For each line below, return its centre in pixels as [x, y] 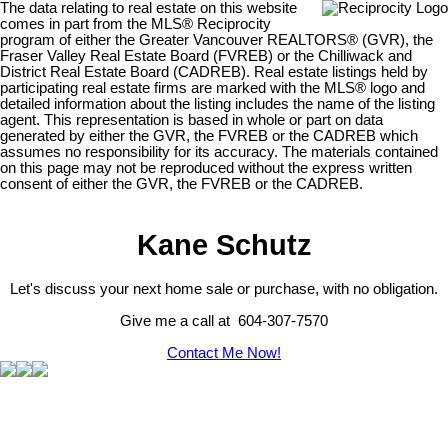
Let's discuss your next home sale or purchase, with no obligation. [224, 289]
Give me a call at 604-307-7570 [224, 321]
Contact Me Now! [224, 353]
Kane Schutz [224, 244]
